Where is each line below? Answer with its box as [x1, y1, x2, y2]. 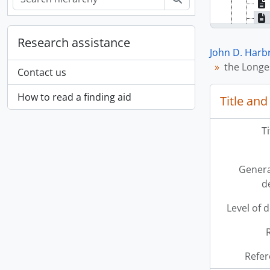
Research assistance [17, 34, 130, 51]
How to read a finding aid [17, 90, 131, 104]
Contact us [17, 66, 66, 79]
